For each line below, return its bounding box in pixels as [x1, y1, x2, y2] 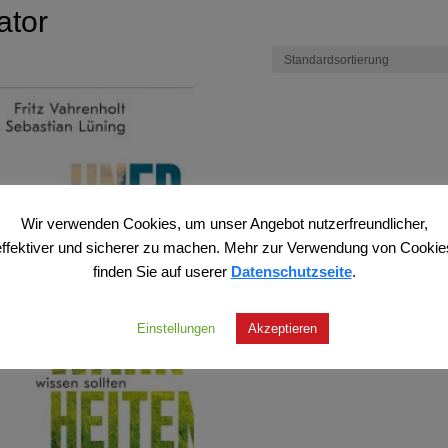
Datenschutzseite [230, 261, 352, 282]
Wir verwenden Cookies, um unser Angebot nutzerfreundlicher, [20, 212, 428, 233]
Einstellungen [136, 318, 215, 337]
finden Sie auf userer [92, 261, 231, 282]
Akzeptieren [247, 318, 317, 337]
